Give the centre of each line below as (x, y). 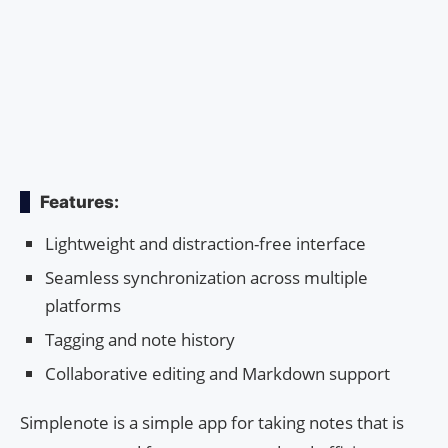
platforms (83, 305)
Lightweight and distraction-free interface (205, 243)
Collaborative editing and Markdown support (217, 373)
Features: (79, 201)
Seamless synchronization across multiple (206, 277)
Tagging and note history (140, 339)
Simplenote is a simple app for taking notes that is (212, 422)
